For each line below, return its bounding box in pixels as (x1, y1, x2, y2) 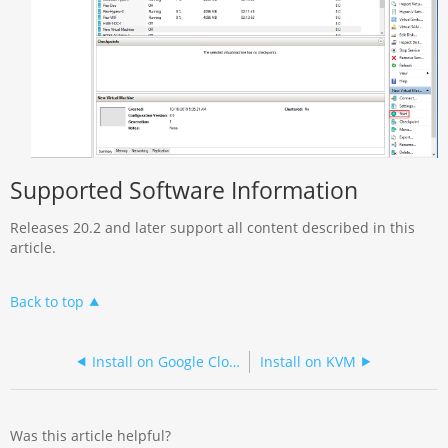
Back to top (10, 291, 85, 311)
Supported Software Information (10, 173, 359, 206)
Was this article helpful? (10, 426, 172, 445)
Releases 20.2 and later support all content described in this (10, 218, 416, 238)
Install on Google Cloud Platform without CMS (229, 352, 241, 371)
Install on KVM (259, 352, 356, 371)
